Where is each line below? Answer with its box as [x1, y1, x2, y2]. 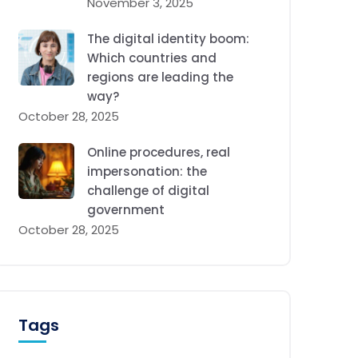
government [87, 201, 165, 218]
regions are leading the [87, 69, 233, 86]
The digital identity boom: [87, 30, 249, 47]
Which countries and [87, 50, 217, 66]
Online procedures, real [87, 144, 230, 161]
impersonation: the [87, 163, 207, 180]
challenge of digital [87, 182, 209, 199]
